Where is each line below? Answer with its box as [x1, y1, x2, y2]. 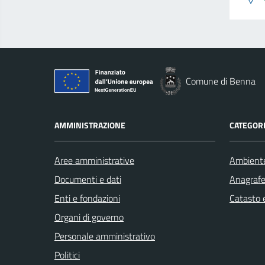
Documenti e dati [54, 172, 121, 186]
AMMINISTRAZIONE [54, 119, 125, 131]
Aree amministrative [54, 153, 134, 167]
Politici [54, 248, 80, 262]
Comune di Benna [186, 74, 256, 88]
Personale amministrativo [54, 229, 155, 243]
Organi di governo [54, 210, 124, 224]
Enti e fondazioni [54, 191, 120, 205]
